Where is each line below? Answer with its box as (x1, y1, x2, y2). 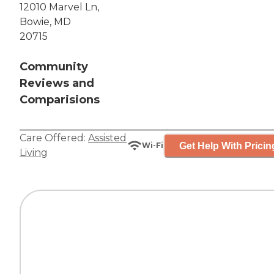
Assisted (88, 132, 127, 144)
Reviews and (20, 76, 94, 91)
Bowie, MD (20, 16, 71, 28)
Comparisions (20, 93, 100, 107)
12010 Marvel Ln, (20, 1, 99, 13)
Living (20, 147, 48, 159)
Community (20, 60, 88, 74)
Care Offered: (20, 132, 88, 144)
